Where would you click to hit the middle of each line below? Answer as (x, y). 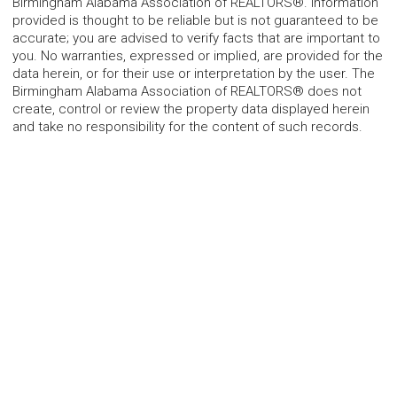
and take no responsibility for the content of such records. (187, 127)
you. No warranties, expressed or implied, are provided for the (198, 56)
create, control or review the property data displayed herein (191, 109)
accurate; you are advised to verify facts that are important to (196, 39)
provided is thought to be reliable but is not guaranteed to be (195, 21)
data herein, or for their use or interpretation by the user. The (194, 74)
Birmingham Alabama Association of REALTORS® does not (187, 92)
